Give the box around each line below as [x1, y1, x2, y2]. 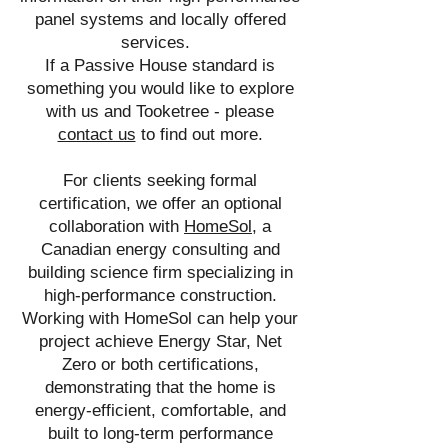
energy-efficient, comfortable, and [34, 401, 286, 420]
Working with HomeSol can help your [22, 309, 298, 328]
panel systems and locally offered [34, 10, 286, 29]
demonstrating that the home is [44, 378, 276, 397]
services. [120, 33, 200, 52]
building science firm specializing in [27, 263, 293, 282]
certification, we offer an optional [38, 194, 282, 213]
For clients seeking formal [63, 171, 257, 190]
